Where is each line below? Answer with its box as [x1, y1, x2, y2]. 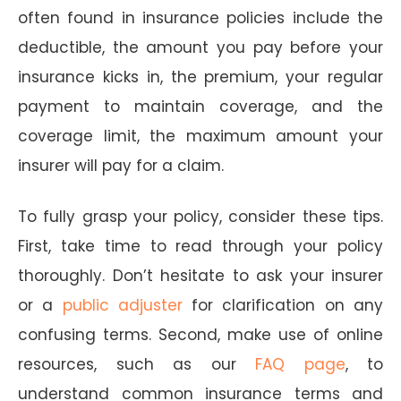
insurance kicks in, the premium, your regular [18, 65, 383, 88]
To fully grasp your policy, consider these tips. [18, 205, 383, 227]
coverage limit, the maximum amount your [18, 124, 383, 147]
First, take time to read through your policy [18, 235, 383, 257]
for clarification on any [182, 294, 384, 316]
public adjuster [62, 294, 183, 316]
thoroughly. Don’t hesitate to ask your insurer [18, 264, 383, 286]
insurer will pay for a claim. [18, 154, 224, 176]
